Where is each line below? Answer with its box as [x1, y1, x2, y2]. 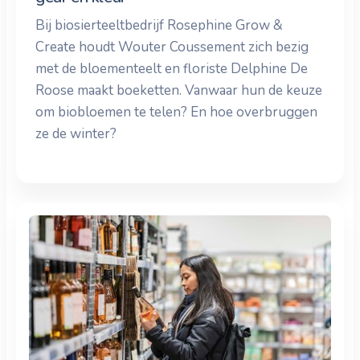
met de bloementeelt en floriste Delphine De [35, 59, 308, 78]
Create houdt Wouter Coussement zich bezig [35, 37, 309, 56]
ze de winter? [35, 124, 117, 143]
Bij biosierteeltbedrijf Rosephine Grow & [35, 15, 283, 35]
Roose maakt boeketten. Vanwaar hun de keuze [35, 80, 322, 100]
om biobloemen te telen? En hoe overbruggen [35, 102, 317, 121]
